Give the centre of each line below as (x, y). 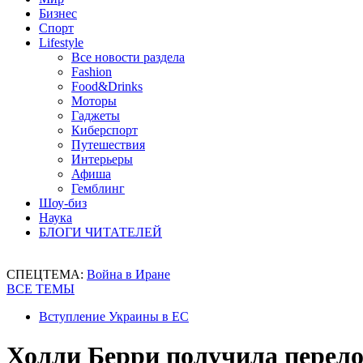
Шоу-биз (63, 203)
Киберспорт (105, 130)
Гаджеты (96, 115)
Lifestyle (61, 43)
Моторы (94, 101)
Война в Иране (128, 274)
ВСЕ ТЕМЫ (41, 289)
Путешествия (108, 145)
